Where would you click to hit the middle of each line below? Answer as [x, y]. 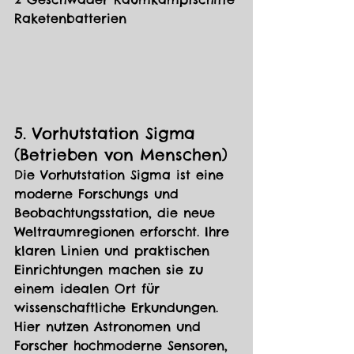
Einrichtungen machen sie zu [111, 270]
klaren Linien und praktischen [115, 251]
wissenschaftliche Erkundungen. [119, 308]
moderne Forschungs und [99, 194]
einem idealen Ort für [90, 289]
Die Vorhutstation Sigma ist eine [122, 175]
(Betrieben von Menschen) [121, 155]
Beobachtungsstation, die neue [117, 213]
